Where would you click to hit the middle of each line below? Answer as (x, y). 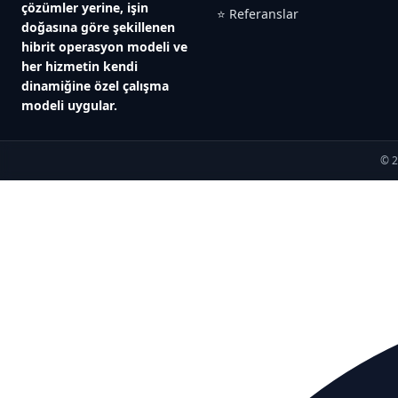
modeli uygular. (69, 106)
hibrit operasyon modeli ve (104, 47)
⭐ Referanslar (258, 14)
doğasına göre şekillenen (98, 28)
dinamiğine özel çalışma (95, 86)
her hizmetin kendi (80, 67)
